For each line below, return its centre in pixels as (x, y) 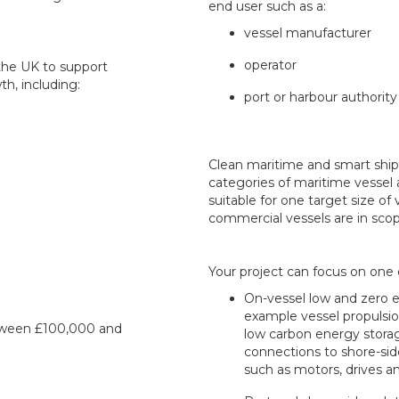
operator (270, 65)
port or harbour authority (321, 98)
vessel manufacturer (308, 33)
